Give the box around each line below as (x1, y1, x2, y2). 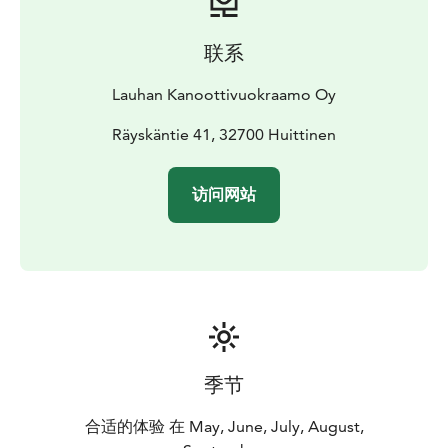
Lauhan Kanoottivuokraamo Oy (112, 84, 336, 104)
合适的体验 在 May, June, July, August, (84, 416, 364, 436)
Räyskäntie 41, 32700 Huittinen (112, 124, 336, 144)
